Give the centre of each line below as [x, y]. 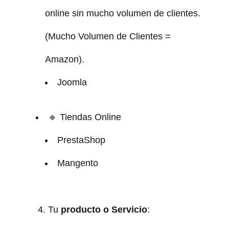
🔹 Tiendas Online [84, 117]
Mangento [77, 163]
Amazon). [64, 59]
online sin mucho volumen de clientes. [122, 13]
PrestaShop [81, 140]
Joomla [72, 82]
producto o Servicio [104, 209]
